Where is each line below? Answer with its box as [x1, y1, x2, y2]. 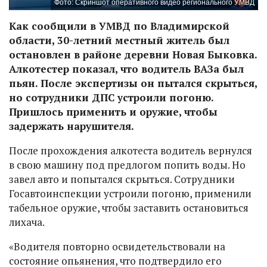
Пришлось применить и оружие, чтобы [9, 104, 218, 119]
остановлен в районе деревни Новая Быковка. [9, 47, 257, 61]
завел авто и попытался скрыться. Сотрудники [9, 172, 235, 186]
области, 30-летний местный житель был [9, 33, 229, 47]
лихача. [9, 215, 46, 229]
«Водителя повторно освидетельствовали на [9, 239, 225, 253]
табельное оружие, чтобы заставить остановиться [9, 200, 249, 215]
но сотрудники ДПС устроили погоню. [9, 90, 213, 104]
